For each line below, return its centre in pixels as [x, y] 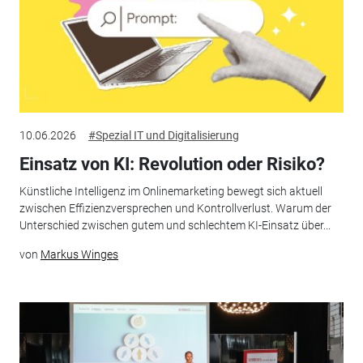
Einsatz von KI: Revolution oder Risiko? [172, 164]
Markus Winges [79, 255]
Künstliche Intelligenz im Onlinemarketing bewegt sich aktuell [171, 192]
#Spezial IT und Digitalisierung [163, 135]
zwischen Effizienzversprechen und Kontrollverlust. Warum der [175, 209]
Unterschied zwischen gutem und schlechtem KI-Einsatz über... [175, 226]
